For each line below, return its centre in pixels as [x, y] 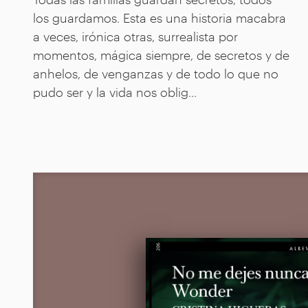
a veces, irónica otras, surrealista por [135, 36]
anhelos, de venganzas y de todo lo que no [156, 73]
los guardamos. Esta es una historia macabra [159, 18]
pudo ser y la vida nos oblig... [115, 92]
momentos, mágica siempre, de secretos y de [161, 55]
